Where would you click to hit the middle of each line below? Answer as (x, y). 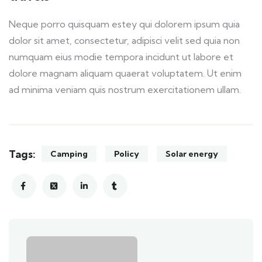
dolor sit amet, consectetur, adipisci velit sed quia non (124, 41)
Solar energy (192, 154)
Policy (127, 154)
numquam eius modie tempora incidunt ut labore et (121, 57)
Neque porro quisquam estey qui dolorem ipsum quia (124, 24)
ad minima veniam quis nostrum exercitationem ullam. (125, 90)
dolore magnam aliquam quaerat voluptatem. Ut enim (125, 73)
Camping (69, 154)
